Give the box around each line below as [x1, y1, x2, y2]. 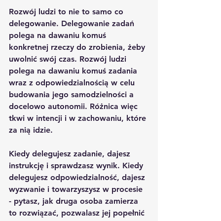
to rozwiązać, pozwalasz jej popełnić [9, 208, 147, 218]
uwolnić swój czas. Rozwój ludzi [9, 54, 129, 64]
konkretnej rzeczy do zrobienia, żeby [9, 42, 147, 52]
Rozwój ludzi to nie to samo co [9, 6, 126, 16]
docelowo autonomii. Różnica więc [9, 101, 140, 111]
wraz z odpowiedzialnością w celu [9, 77, 137, 87]
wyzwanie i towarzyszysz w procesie [9, 184, 145, 194]
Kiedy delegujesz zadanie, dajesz [9, 148, 133, 158]
